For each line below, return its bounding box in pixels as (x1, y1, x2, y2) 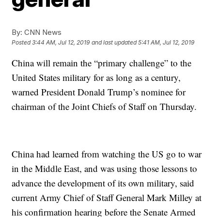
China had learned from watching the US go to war (12, 148, 202, 160)
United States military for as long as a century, (12, 71, 181, 83)
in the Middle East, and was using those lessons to (12, 162, 198, 174)
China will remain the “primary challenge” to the (12, 57, 192, 69)
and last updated (92, 39, 137, 46)
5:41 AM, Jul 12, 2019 (138, 39, 195, 46)
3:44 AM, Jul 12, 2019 (32, 39, 90, 46)
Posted (12, 39, 32, 46)
